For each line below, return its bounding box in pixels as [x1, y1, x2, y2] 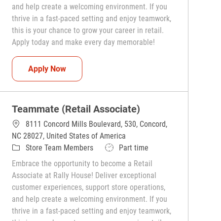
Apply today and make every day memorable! [12, 37, 155, 47]
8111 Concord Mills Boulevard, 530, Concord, [26, 119, 168, 129]
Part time [119, 143, 149, 153]
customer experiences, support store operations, [12, 183, 166, 192]
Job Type [105, 143, 134, 152]
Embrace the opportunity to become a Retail [12, 159, 153, 169]
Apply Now [28, 64, 67, 74]
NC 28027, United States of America [12, 131, 126, 141]
